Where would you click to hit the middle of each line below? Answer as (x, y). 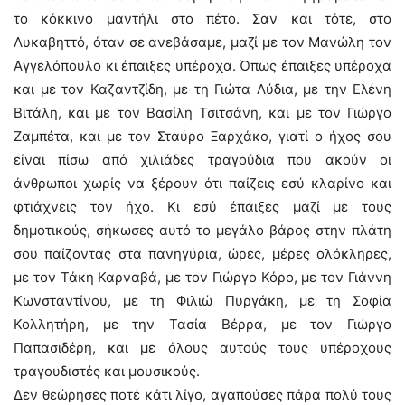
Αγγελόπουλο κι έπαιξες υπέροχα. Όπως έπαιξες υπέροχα (202, 66)
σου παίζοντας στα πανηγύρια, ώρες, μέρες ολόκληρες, (202, 254)
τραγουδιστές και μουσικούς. (107, 371)
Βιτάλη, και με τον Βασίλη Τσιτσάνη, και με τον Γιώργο (202, 113)
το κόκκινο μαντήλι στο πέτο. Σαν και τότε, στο (202, 19)
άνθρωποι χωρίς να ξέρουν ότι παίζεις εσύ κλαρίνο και (202, 183)
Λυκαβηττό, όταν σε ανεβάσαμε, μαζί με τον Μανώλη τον (202, 42)
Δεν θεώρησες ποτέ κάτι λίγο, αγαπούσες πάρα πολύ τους (202, 395)
